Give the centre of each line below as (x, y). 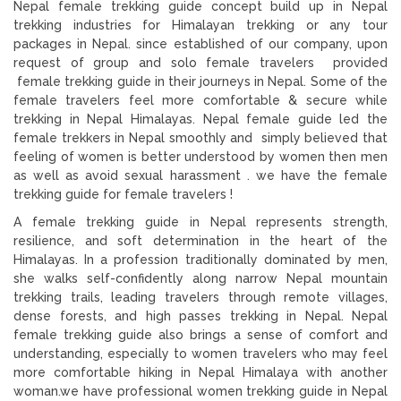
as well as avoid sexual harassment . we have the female (200, 175)
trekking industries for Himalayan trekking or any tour (200, 25)
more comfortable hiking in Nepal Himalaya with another (200, 372)
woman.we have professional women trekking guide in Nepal (200, 391)
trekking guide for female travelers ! (123, 194)
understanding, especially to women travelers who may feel (200, 353)
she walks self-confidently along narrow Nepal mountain (200, 278)
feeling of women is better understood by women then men (200, 156)
